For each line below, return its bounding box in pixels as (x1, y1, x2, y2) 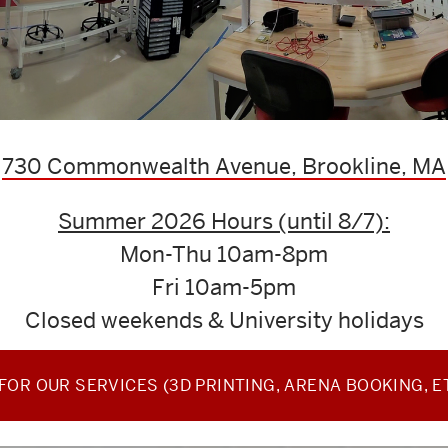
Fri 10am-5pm (152, 272, 296, 301)
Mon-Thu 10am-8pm (120, 239, 328, 268)
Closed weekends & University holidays (24, 305, 424, 334)
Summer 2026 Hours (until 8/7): (58, 206, 390, 235)
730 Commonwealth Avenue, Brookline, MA (2, 151, 446, 180)
